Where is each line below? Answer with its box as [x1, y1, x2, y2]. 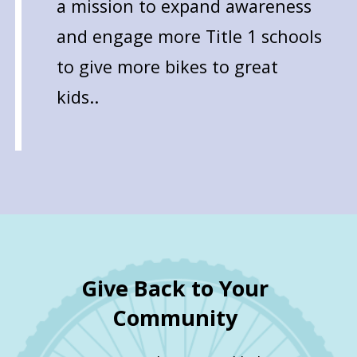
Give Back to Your [81, 273, 269, 304]
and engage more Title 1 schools [56, 25, 322, 49]
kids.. [56, 85, 99, 109]
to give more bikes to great [56, 55, 278, 79]
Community [112, 303, 238, 333]
